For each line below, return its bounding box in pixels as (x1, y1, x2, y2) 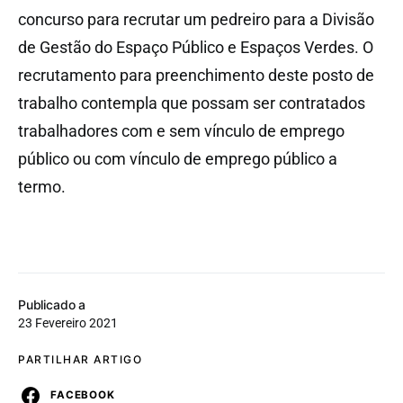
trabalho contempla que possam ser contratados (18, 93, 365, 112)
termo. (18, 176, 66, 196)
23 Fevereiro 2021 (18, 315, 118, 330)
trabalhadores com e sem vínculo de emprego (18, 121, 345, 140)
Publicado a (18, 296, 86, 312)
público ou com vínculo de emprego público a (18, 148, 337, 168)
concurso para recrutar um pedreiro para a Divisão (18, 9, 374, 29)
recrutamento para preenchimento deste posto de (18, 65, 374, 85)
